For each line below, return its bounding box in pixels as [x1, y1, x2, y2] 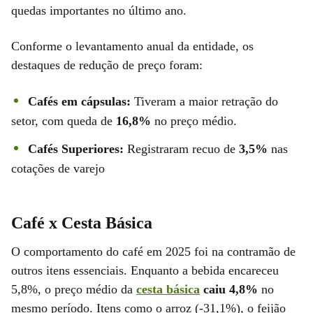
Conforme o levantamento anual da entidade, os [11, 38, 254, 53]
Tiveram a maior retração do [131, 94, 278, 108]
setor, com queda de [11, 113, 116, 128]
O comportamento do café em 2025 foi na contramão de [11, 244, 296, 259]
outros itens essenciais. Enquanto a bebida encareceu [11, 263, 279, 277]
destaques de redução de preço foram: [11, 57, 203, 72]
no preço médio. [151, 113, 237, 128]
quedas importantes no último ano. [11, 3, 187, 17]
